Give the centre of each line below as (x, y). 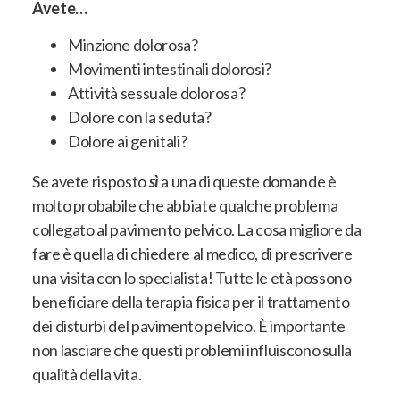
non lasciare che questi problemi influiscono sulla (192, 350)
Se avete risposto (91, 181)
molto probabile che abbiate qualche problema (185, 205)
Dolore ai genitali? (128, 141)
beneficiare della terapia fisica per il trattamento (191, 301)
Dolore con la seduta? (140, 117)
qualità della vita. (87, 374)
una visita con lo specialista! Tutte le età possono (192, 277)
